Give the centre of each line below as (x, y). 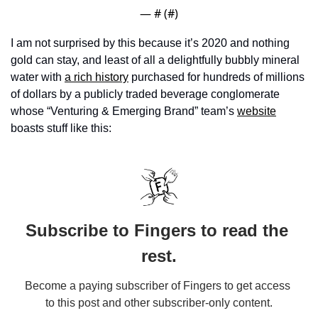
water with (38, 77)
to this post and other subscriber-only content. (159, 302)
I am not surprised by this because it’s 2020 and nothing (150, 43)
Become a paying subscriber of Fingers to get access (158, 285)
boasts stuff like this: (61, 128)
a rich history (97, 77)
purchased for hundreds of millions (216, 77)
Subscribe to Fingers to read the (157, 230)
